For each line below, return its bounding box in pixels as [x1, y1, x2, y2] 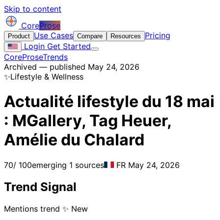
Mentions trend [4, 203, 60, 214]
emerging [32, 160, 67, 170]
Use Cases [34, 30, 73, 40]
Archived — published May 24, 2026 [4, 62, 139, 72]
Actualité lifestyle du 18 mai [4, 92, 215, 111]
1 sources [67, 160, 104, 170]
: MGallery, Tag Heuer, [4, 111, 171, 131]
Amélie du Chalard [4, 130, 144, 150]
